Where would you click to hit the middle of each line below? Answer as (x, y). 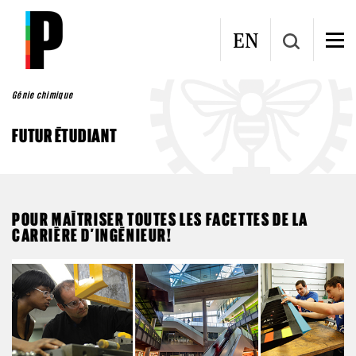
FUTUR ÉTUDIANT (65, 135)
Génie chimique (43, 95)
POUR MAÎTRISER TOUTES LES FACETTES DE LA (161, 219)
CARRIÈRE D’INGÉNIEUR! (92, 235)
